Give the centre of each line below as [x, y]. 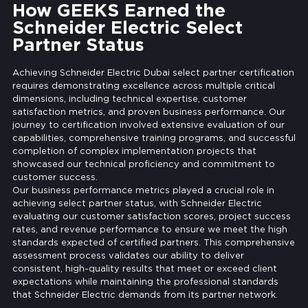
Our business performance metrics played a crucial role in [143, 190]
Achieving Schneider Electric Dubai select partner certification [153, 72]
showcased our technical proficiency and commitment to [143, 164]
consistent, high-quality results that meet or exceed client [144, 268]
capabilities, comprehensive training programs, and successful [154, 137]
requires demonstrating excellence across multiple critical [143, 85]
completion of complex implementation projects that [134, 151]
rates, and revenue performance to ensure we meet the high [150, 229]
